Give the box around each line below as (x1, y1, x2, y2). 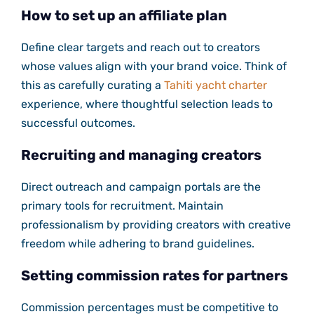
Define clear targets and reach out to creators (20, 41, 260, 55)
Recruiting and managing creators (20, 146, 261, 164)
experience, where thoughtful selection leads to (20, 97, 273, 111)
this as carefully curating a (20, 78, 164, 93)
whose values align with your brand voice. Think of (20, 60, 287, 74)
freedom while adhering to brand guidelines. (20, 237, 254, 251)
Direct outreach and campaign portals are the (20, 180, 261, 194)
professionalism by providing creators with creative (20, 218, 291, 232)
